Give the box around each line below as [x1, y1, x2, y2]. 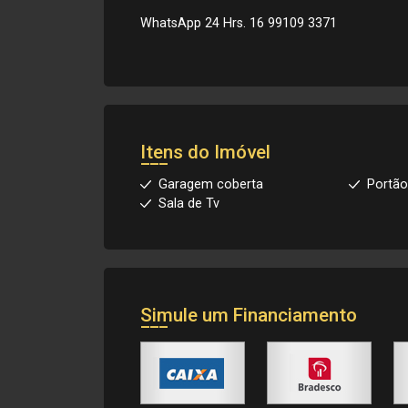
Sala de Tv [158, 196, 219, 211]
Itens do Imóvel [140, 141, 270, 163]
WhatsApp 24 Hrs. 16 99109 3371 [140, 15, 337, 31]
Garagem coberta [158, 177, 263, 192]
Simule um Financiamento [140, 304, 357, 326]
